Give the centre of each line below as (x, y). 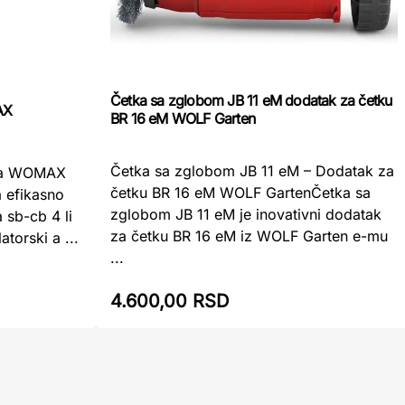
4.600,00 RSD (170, 301)
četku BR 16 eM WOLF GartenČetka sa (240, 192)
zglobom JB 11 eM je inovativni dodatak (246, 214)
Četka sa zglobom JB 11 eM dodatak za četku (251, 101)
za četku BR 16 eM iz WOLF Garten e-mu (249, 235)
